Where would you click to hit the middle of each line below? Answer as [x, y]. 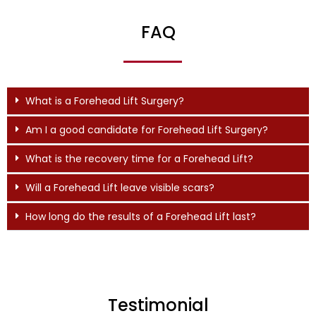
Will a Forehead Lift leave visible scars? [120, 187]
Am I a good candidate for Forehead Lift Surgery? [146, 129]
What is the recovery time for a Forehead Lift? [139, 158]
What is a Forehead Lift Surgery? [104, 101]
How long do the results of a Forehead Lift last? [140, 216]
